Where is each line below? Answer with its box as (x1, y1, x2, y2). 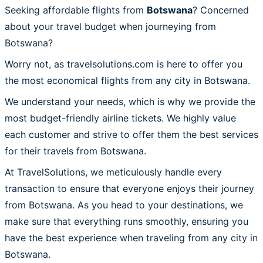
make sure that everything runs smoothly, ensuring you (5, 215, 248, 227)
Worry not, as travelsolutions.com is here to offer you (5, 58, 242, 70)
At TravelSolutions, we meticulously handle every (5, 166, 222, 178)
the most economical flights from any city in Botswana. (5, 74, 250, 86)
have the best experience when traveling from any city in (5, 231, 258, 244)
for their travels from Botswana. (5, 144, 146, 157)
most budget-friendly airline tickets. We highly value (5, 112, 236, 124)
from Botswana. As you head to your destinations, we (5, 198, 243, 211)
